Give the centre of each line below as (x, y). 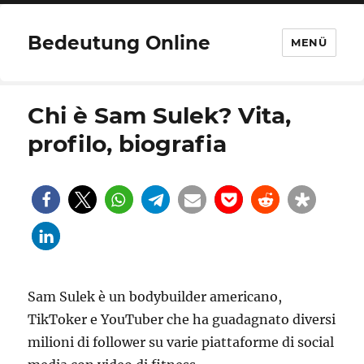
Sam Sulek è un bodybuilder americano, (155, 297)
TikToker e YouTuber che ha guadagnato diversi (182, 319)
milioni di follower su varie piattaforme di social (181, 342)
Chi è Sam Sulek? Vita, (160, 115)
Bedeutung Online (119, 43)
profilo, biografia (128, 144)
